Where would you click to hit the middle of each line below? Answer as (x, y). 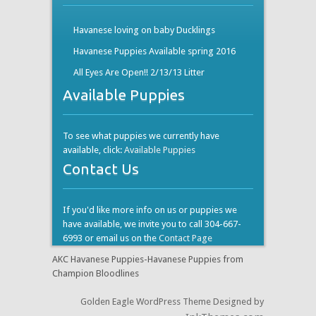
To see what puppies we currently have (141, 135)
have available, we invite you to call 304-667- (152, 224)
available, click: (93, 150)
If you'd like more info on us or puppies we (150, 209)
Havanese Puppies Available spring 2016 (154, 51)
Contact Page (186, 238)
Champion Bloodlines (96, 273)
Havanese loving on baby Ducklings (144, 30)
